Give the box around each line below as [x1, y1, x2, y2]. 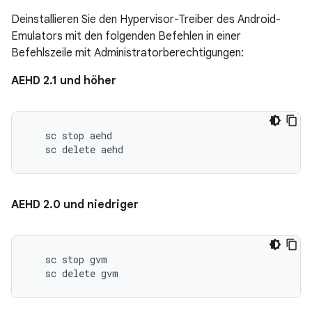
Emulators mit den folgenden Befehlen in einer [11, 29, 241, 43]
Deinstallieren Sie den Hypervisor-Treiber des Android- [11, 12, 281, 26]
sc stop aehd [29, 128, 112, 142]
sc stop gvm [29, 252, 107, 266]
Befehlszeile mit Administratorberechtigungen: [11, 45, 244, 60]
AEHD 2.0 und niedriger [11, 197, 139, 212]
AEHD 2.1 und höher [11, 73, 116, 88]
